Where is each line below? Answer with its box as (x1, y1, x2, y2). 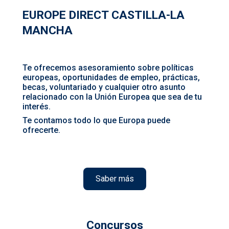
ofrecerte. (22, 125, 60, 135)
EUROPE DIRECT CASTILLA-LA (22, 8, 185, 22)
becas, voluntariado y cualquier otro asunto (22, 82, 186, 93)
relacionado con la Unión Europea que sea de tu (22, 92, 202, 102)
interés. (22, 102, 53, 112)
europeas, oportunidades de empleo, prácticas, (22, 73, 200, 83)
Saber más (95, 174, 134, 184)
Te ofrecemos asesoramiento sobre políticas (22, 63, 194, 73)
